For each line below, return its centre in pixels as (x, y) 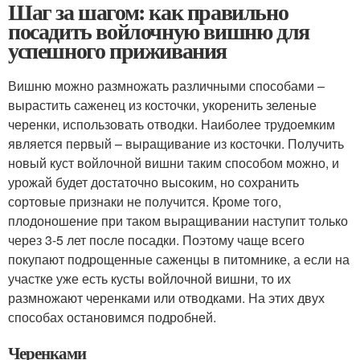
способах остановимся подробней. (112, 317)
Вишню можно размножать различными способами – (166, 86)
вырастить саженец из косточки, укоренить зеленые (162, 105)
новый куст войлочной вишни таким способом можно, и (174, 163)
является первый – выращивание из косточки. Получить (176, 143)
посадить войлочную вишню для (159, 31)
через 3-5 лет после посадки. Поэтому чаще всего (156, 240)
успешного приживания (117, 50)
